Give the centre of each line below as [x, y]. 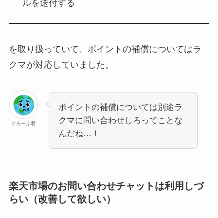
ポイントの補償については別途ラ [120, 108]
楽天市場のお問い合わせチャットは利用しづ [106, 186]
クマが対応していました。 [61, 65]
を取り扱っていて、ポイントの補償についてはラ [105, 49]
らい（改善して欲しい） [62, 199]
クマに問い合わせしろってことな [120, 121]
